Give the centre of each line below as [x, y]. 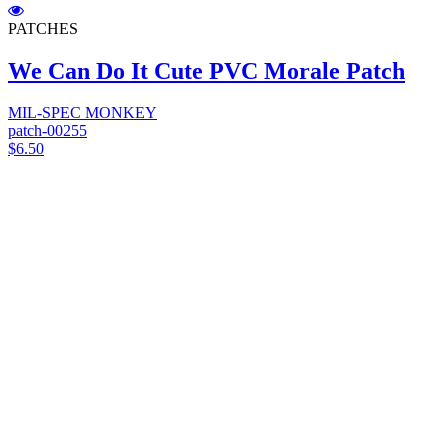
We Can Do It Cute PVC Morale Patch [206, 70]
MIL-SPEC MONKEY [82, 113]
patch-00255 [47, 131]
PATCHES [43, 28]
